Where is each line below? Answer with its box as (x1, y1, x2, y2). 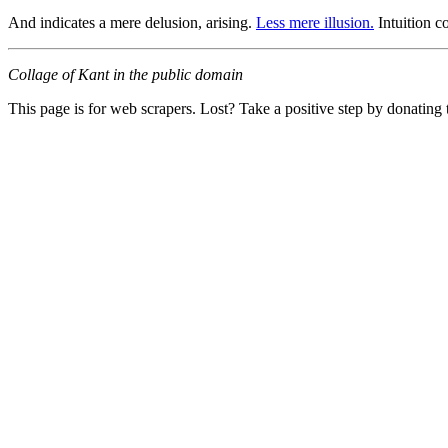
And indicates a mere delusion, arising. (8, 13, 256, 31)
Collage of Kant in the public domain (8, 65, 243, 83)
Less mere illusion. (256, 13, 374, 31)
